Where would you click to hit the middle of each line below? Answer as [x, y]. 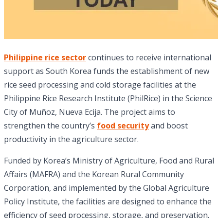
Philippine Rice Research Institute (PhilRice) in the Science [108, 99]
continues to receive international [149, 58]
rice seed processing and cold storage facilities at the [100, 85]
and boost [168, 126]
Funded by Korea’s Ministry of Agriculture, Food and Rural [109, 161]
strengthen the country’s [50, 126]
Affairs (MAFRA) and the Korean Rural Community [94, 174]
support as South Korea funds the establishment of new [107, 71]
